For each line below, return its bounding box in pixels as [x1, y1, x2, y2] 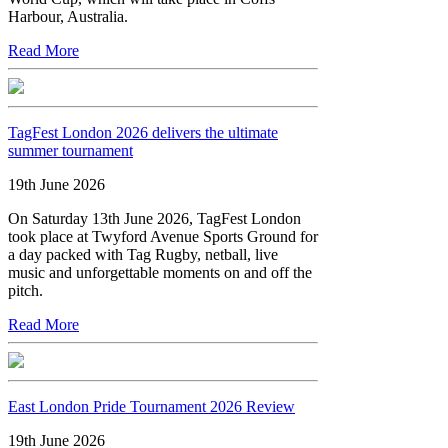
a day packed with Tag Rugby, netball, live [8, 245, 278, 263]
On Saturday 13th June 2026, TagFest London [8, 209, 301, 227]
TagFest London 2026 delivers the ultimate [8, 123, 278, 141]
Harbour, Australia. [8, 7, 128, 25]
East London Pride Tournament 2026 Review [8, 397, 295, 415]
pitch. [8, 281, 43, 299]
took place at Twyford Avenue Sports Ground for [8, 227, 318, 245]
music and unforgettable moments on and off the [8, 263, 312, 281]
